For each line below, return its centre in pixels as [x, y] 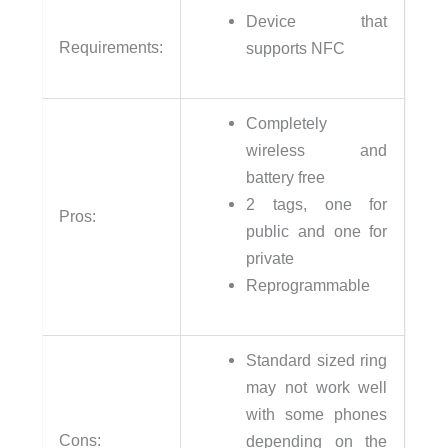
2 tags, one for [317, 204]
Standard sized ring [317, 360]
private [270, 258]
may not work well [317, 387]
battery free [286, 177]
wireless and [317, 150]
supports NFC [296, 48]
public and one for [317, 231]
